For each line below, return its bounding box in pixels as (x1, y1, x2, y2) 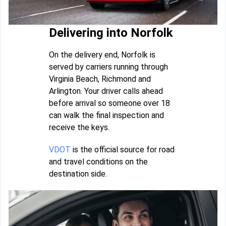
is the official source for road (71, 144, 175, 154)
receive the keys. (49, 122, 109, 132)
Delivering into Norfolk (49, 25, 173, 40)
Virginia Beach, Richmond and (49, 74, 151, 84)
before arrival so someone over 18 (49, 98, 170, 108)
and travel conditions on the (49, 156, 148, 166)
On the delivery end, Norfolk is (49, 49, 155, 60)
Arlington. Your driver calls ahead (49, 86, 163, 96)
